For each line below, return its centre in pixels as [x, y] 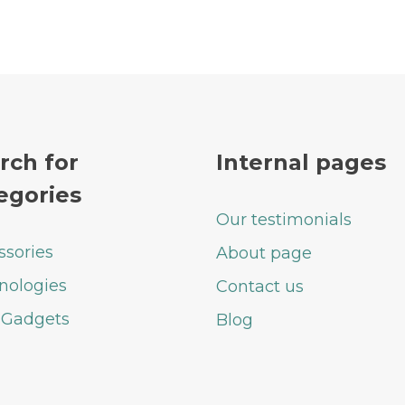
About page [264, 253]
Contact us [260, 287]
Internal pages [301, 162]
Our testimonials [284, 220]
